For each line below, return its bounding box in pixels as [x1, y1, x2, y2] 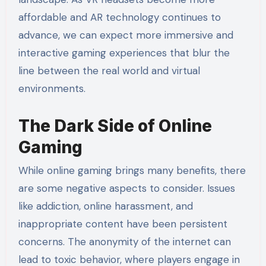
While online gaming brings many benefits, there [18, 163, 246, 177]
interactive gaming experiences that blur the [18, 46, 230, 59]
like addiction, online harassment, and [18, 199, 193, 213]
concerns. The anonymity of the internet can [18, 235, 231, 248]
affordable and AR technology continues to [18, 10, 221, 24]
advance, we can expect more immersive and [18, 28, 233, 42]
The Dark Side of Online [18, 115, 212, 136]
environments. [18, 81, 85, 95]
